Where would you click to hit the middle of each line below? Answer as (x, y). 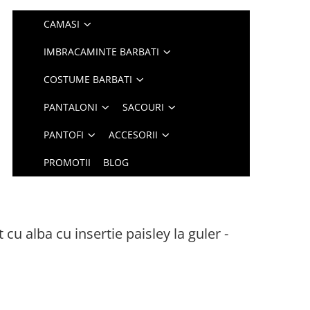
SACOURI (144, 107)
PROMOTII (67, 162)
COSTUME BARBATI (88, 79)
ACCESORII (134, 135)
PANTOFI (64, 135)
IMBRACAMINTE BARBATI (102, 52)
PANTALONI (71, 107)
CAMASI (62, 24)
